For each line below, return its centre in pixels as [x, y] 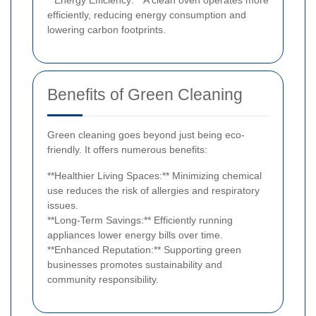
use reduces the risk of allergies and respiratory [153, 190]
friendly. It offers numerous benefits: [127, 149]
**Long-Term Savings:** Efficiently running [140, 220]
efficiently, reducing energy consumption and [147, 14]
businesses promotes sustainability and [135, 264]
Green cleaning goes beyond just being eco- [146, 134]
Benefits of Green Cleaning [145, 94]
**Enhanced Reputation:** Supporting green [144, 249]
